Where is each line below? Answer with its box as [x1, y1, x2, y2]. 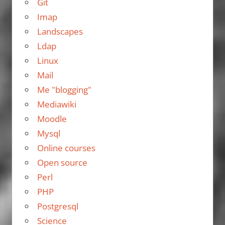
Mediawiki [37, 98, 76, 110]
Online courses [37, 142, 95, 154]
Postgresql [37, 200, 78, 212]
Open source [37, 157, 87, 169]
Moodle [37, 113, 67, 125]
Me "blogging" [37, 84, 91, 96]
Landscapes [37, 26, 83, 38]
